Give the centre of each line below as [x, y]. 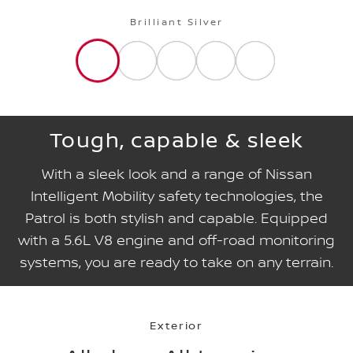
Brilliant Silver [176, 22]
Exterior [176, 325]
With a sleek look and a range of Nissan [176, 174]
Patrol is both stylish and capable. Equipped [176, 218]
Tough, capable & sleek [176, 139]
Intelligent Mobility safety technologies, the [176, 196]
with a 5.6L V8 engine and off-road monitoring [176, 240]
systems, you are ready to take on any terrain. [176, 262]
